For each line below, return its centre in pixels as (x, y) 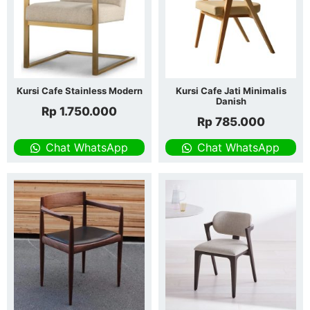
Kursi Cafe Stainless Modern (79, 91)
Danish (231, 101)
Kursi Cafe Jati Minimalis (231, 91)
